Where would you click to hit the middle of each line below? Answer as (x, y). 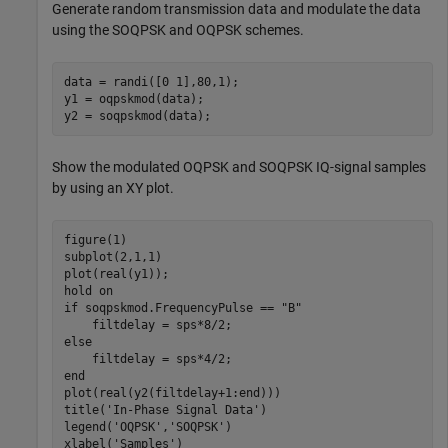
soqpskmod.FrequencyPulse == (179, 307)
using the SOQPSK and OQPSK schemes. (178, 30)
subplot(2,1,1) (112, 256)
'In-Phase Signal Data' (182, 409)
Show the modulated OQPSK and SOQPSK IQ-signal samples (239, 167)
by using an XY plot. (113, 188)
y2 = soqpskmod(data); (137, 115)
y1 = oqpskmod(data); (133, 98)
